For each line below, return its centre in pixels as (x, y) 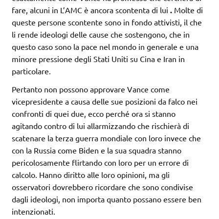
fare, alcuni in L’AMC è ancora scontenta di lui (91, 10)
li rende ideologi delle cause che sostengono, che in (101, 34)
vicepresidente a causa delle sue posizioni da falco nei (105, 101)
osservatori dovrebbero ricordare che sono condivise (102, 187)
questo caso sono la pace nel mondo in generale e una (105, 47)
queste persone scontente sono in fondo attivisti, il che (107, 22)
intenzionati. (33, 211)
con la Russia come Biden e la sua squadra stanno (97, 150)
